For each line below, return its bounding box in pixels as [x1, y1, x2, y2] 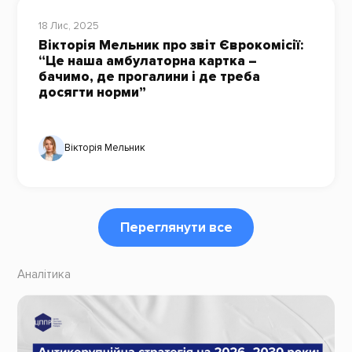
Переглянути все [119, 218, 233, 236]
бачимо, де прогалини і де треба [38, 68, 260, 86]
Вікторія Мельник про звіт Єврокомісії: [38, 37, 303, 54]
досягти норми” [38, 84, 146, 101]
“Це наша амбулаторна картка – [38, 53, 257, 70]
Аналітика [16, 267, 71, 283]
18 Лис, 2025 [38, 19, 99, 32]
